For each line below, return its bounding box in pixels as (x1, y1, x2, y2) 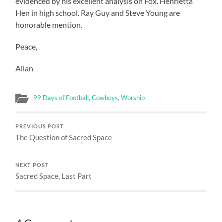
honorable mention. (15, 19, 83, 29)
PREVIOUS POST (15, 123, 64, 129)
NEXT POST (15, 162, 50, 168)
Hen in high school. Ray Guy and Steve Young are (15, 7, 180, 17)
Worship (121, 93, 145, 102)
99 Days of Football (33, 93, 89, 102)
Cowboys (92, 93, 118, 102)
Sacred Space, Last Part (15, 171, 92, 180)
